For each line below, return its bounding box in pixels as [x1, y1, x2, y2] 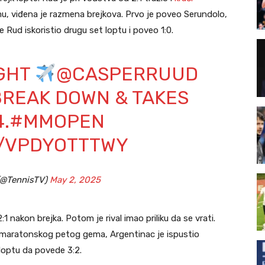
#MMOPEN [9, 110, 105, 133]
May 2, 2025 [50, 174, 101, 186]
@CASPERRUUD [56, 63, 199, 86]
